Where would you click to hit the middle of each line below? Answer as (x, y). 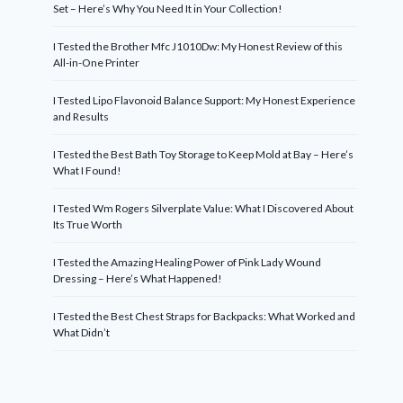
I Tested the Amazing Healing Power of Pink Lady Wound (188, 262)
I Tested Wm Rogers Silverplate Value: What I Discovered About (204, 208)
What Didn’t (82, 332)
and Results (81, 116)
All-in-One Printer (97, 63)
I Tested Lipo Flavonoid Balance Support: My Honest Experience (205, 100)
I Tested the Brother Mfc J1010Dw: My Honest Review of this (198, 46)
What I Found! (88, 170)
